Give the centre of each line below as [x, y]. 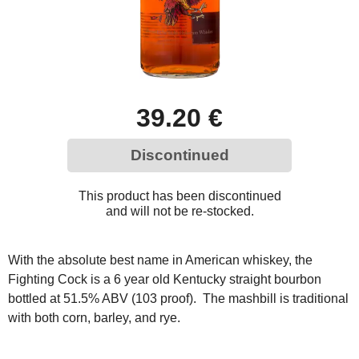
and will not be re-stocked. [179, 212]
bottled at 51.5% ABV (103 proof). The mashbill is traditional [178, 299]
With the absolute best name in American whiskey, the [160, 260]
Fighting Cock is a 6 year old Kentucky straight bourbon [165, 280]
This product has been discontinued [179, 196]
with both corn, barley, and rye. [94, 318]
